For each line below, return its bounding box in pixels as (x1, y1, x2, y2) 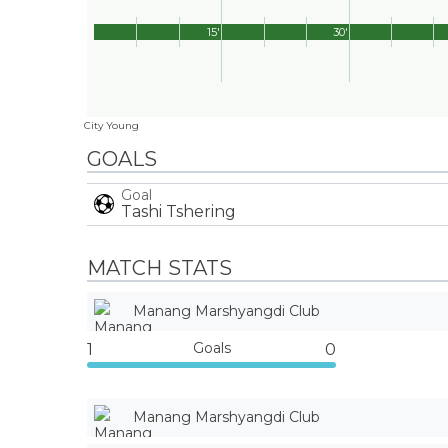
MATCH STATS (87, 256, 232, 280)
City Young (84, 119, 139, 132)
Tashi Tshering (121, 201, 236, 221)
